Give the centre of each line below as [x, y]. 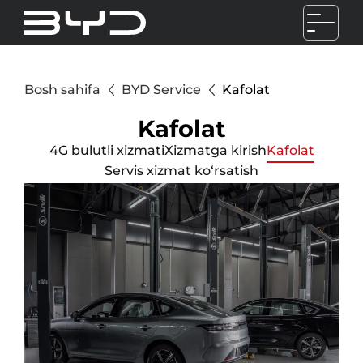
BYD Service [161, 90]
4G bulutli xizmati [107, 150]
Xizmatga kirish [215, 150]
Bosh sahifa [62, 90]
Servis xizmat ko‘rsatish [181, 171]
